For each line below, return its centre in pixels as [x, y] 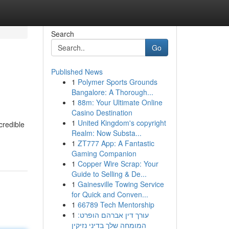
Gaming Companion [104, 153]
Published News [77, 72]
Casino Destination [102, 112]
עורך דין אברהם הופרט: [113, 215]
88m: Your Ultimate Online [120, 102]
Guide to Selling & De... [109, 174]
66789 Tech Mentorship [116, 204]
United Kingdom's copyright [122, 123]
